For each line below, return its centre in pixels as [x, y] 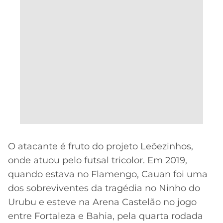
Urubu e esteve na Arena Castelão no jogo [102, 202]
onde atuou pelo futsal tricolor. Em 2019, [98, 160]
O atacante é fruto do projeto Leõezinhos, [101, 146]
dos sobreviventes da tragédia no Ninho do [104, 188]
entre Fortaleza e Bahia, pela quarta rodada [106, 216]
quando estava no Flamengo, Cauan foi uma [108, 174]
